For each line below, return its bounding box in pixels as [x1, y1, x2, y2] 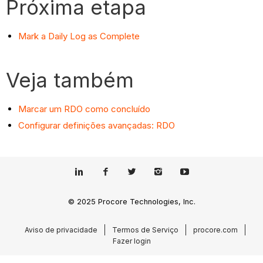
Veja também [6, 67, 134, 92]
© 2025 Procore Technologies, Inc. [68, 197, 195, 207]
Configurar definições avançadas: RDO [18, 119, 176, 131]
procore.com [193, 225, 238, 234]
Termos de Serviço [112, 225, 178, 234]
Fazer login [112, 236, 151, 245]
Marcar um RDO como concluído [18, 103, 151, 114]
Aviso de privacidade [25, 225, 97, 234]
